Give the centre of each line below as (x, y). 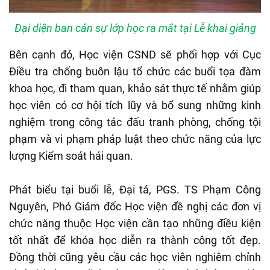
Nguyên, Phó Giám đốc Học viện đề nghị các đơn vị (135, 207)
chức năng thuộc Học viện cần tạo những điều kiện (135, 224)
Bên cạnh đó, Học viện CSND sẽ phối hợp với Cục (135, 55)
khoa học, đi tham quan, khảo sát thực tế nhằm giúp (135, 89)
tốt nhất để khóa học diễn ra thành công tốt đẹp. (135, 240)
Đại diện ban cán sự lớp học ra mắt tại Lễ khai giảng (135, 28)
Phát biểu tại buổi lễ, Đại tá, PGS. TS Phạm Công (135, 190)
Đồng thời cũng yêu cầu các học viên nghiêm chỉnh (135, 257)
